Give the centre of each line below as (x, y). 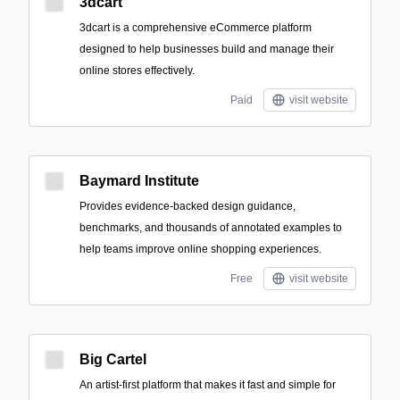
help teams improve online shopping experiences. (200, 249)
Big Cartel (113, 359)
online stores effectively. (137, 71)
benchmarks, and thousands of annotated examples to (211, 228)
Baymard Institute (139, 181)
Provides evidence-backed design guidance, (187, 206)
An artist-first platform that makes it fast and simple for (208, 385)
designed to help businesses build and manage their (207, 49)
